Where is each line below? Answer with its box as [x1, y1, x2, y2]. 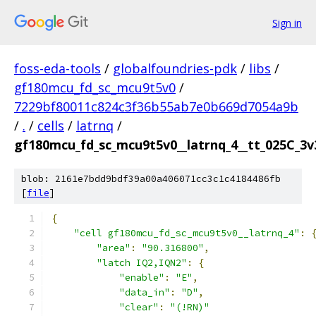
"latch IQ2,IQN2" [97, 257, 187, 269]
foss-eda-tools [14, 60, 101, 77]
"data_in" [119, 286, 170, 298]
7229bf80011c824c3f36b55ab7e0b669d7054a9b [14, 98, 298, 115]
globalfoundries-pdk [113, 60, 237, 77]
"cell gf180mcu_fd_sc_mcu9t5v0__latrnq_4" [74, 227, 300, 239]
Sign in [272, 16, 302, 30]
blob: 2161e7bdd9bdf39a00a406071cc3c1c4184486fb [21, 173, 281, 185]
